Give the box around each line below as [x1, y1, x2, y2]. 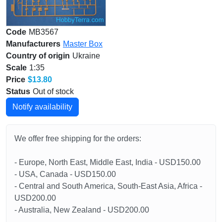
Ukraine [72, 52, 100, 60]
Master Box [63, 40, 103, 49]
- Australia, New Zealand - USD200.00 [14, 206, 149, 215]
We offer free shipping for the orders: [14, 134, 141, 143]
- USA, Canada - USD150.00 [14, 170, 116, 179]
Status [6, 87, 30, 96]
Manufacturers [6, 40, 60, 49]
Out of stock [33, 87, 74, 96]
